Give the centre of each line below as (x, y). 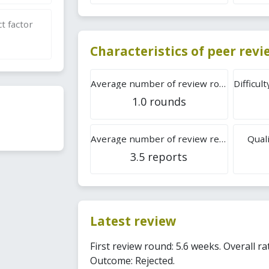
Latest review (133, 221)
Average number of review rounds (222, 84)
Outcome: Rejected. (132, 260)
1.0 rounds (159, 102)
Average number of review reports (222, 138)
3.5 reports (159, 156)
